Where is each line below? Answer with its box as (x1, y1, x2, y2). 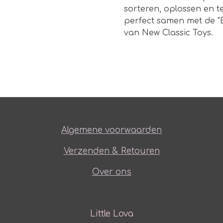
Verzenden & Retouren (63, 146, 160, 156)
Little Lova (90, 209, 133, 219)
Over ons (92, 167, 131, 177)
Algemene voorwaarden (61, 125, 162, 135)
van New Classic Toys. (124, 28, 213, 37)
